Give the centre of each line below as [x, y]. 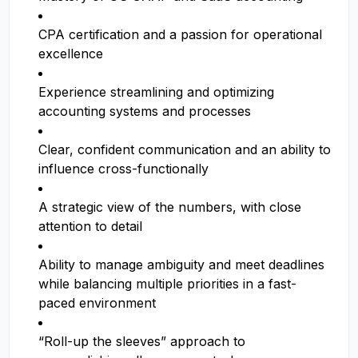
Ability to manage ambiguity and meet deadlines [181, 265]
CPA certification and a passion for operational [180, 34]
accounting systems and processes [145, 111]
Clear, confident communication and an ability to [185, 149]
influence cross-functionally [123, 169]
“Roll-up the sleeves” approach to [142, 341]
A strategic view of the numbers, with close [170, 207]
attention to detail [90, 226]
